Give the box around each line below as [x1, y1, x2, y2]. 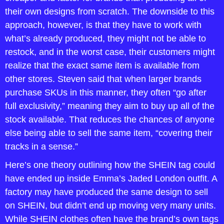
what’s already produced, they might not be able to [5, 33, 206, 43]
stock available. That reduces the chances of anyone [5, 114, 214, 124]
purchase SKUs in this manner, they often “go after [5, 87, 206, 97]
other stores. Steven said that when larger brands [5, 74, 201, 84]
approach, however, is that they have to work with [5, 20, 201, 30]
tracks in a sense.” [5, 141, 78, 151]
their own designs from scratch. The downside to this [5, 6, 214, 16]
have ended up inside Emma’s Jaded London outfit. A [5, 173, 217, 183]
